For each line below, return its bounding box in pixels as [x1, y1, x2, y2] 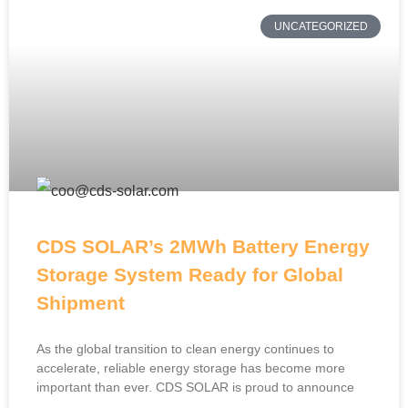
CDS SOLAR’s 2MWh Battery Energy [36, 236, 370, 257]
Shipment [36, 292, 125, 313]
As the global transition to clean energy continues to [36, 342, 334, 356]
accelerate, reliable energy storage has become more [36, 361, 345, 375]
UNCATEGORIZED [273, 20, 368, 34]
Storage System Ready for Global [36, 264, 343, 285]
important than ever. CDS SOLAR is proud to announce [36, 380, 354, 394]
